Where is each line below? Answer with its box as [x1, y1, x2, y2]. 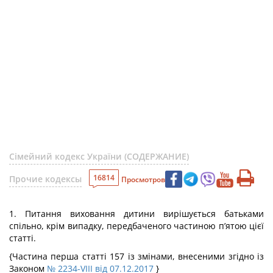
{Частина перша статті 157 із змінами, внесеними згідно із [9, 250, 264, 262]
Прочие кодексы [9, 173, 82, 185]
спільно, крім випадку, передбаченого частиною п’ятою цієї [9, 220, 264, 232]
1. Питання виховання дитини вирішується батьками [9, 208, 264, 219]
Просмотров [121, 174, 165, 185]
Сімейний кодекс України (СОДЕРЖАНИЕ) [9, 151, 189, 162]
